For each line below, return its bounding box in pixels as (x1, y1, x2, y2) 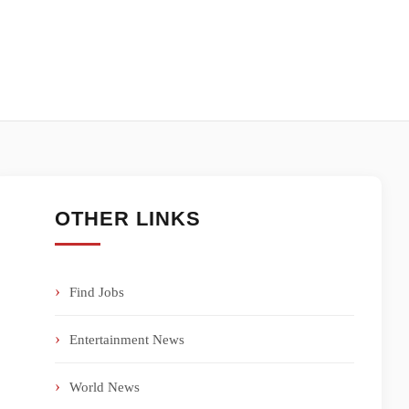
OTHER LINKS (55, 207, 201, 230)
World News (69, 379, 140, 394)
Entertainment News (69, 331, 184, 347)
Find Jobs (69, 284, 124, 299)
